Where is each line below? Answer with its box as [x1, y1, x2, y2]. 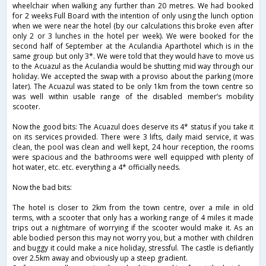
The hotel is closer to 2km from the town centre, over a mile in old [12, 202, 254, 213]
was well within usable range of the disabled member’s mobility [12, 91, 254, 102]
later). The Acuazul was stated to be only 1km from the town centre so [12, 81, 254, 92]
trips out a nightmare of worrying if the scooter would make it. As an [12, 223, 254, 233]
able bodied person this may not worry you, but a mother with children [12, 233, 254, 243]
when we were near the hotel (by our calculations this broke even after [12, 21, 254, 31]
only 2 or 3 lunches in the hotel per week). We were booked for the [12, 31, 254, 42]
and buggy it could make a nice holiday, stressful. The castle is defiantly [12, 243, 254, 254]
